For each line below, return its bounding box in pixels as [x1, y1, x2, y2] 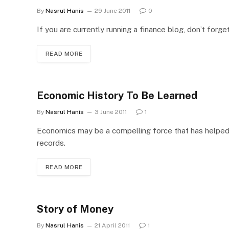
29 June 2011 [95, 7, 130, 14]
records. [37, 139, 65, 147]
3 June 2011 [95, 108, 127, 116]
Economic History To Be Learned [37, 89, 197, 102]
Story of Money [37, 203, 113, 215]
